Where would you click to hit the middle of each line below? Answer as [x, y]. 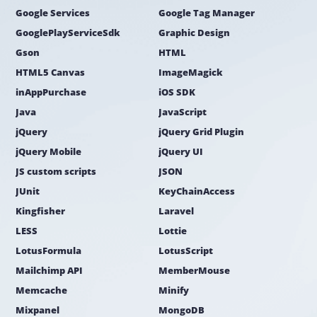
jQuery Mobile [49, 152]
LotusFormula [49, 251]
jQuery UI [181, 152]
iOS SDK [177, 92]
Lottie [173, 231]
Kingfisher [41, 211]
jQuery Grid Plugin [201, 132]
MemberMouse [194, 271]
